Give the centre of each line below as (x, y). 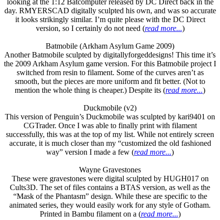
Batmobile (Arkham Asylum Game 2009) (110, 46)
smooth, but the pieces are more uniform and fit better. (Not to (110, 81)
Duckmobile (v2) (110, 108)
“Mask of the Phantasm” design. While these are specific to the (110, 196)
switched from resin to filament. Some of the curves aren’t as (110, 72)
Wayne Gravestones (110, 170)
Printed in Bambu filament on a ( (90, 214)
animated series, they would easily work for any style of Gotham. (110, 205)
